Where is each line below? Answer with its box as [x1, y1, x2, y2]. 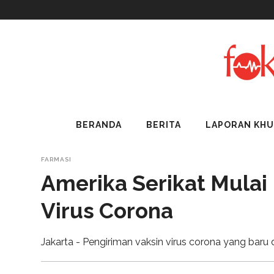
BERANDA [76, 120, 122, 130]
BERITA [146, 120, 181, 130]
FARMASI [41, 156, 72, 163]
